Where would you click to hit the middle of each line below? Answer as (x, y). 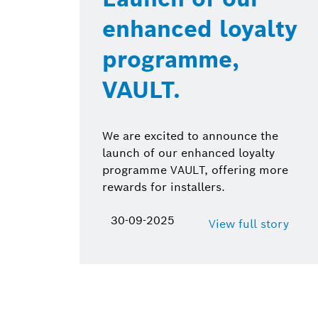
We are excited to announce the (190, 136)
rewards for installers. (164, 187)
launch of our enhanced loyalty (188, 153)
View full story (249, 224)
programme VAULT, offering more (195, 170)
